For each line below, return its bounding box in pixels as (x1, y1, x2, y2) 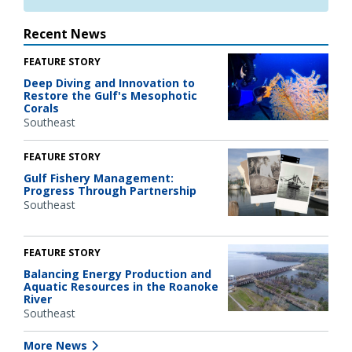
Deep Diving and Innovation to (24, 75, 195, 90)
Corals (24, 100, 59, 115)
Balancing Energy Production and (24, 266, 211, 281)
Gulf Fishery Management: (24, 170, 174, 186)
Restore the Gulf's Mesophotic (24, 87, 197, 103)
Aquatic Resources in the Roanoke (24, 278, 218, 294)
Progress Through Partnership (24, 183, 196, 199)
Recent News (24, 24, 106, 42)
